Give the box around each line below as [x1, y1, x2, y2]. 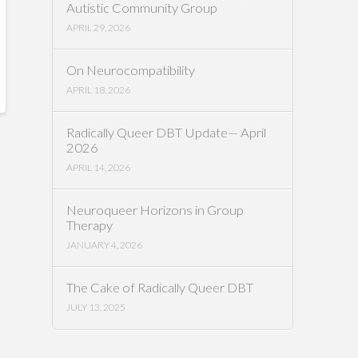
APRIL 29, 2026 [66, 21, 131, 34]
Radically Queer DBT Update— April [66, 124, 267, 141]
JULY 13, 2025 [66, 301, 126, 314]
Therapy [66, 217, 113, 234]
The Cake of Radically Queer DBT [66, 280, 254, 296]
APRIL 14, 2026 [66, 161, 131, 174]
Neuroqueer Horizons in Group [66, 202, 245, 219]
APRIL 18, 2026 [66, 83, 131, 96]
